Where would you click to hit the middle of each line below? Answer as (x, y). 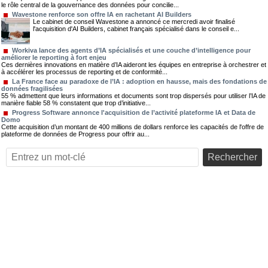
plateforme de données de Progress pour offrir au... (75, 134)
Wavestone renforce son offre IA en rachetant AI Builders (102, 14)
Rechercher (232, 157)
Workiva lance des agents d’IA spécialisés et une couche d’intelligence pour (131, 50)
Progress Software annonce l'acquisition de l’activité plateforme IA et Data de (134, 112)
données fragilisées (32, 88)
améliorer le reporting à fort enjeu (54, 57)
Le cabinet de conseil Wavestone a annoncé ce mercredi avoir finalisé (134, 21)
